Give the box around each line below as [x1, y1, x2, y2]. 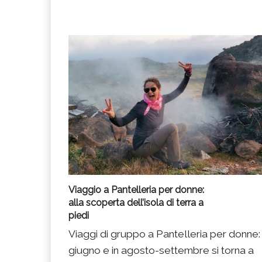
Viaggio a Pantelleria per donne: [68, 184, 204, 196]
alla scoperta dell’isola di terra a [68, 197, 204, 209]
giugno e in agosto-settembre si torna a [68, 244, 254, 257]
